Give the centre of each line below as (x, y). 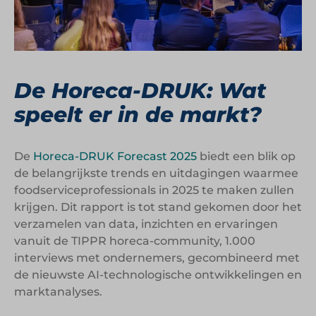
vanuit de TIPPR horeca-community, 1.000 (135, 241)
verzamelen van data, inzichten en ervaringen (146, 224)
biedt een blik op (246, 156)
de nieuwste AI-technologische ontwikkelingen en (158, 274)
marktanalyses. (58, 291)
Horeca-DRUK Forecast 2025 (115, 156)
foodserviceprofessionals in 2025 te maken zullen (154, 190)
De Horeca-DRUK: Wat (140, 90)
